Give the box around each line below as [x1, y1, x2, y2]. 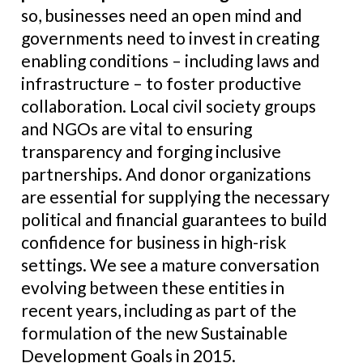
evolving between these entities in [21, 277, 284, 297]
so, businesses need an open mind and [21, 5, 302, 25]
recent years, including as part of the [21, 300, 297, 320]
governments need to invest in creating [21, 28, 319, 48]
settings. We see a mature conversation [21, 254, 319, 275]
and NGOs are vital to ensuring [21, 118, 252, 139]
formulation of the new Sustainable [21, 322, 288, 343]
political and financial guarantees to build [21, 209, 327, 229]
